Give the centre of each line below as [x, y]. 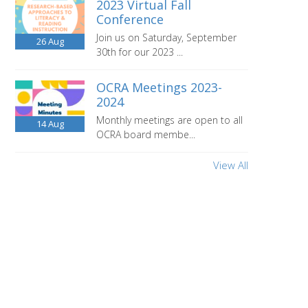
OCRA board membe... [146, 134]
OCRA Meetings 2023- [159, 87]
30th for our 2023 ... [140, 52]
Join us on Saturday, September [167, 37]
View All [231, 165]
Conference [130, 19]
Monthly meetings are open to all [170, 120]
